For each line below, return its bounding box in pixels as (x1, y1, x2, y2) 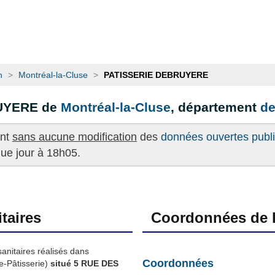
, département (171, 100, 260, 115)
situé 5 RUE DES (48, 258, 118, 268)
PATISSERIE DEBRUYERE (104, 70, 208, 80)
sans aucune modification (12, 130, 137, 143)
